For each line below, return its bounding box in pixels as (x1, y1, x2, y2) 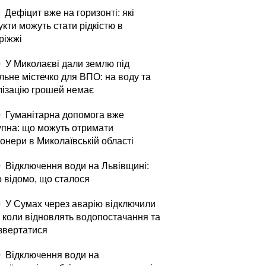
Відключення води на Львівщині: (3, 161, 149, 171)
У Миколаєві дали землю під (3, 59, 129, 69)
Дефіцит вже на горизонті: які (2, 8, 134, 18)
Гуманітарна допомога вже (3, 110, 124, 120)
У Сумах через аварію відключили (3, 199, 156, 209)
